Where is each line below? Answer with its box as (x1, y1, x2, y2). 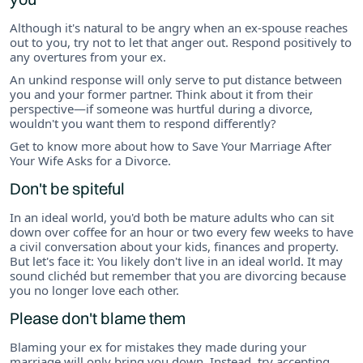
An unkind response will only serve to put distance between (10, 70, 342, 88)
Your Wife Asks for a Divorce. (10, 152, 171, 169)
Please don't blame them (10, 307, 186, 328)
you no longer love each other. (10, 281, 179, 298)
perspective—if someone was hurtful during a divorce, (10, 100, 313, 117)
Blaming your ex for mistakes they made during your (10, 338, 306, 355)
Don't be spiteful (10, 177, 125, 199)
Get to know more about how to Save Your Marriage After (10, 137, 331, 154)
